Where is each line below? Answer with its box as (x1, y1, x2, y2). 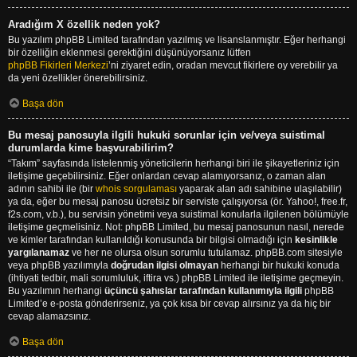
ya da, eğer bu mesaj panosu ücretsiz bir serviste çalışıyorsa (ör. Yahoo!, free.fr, (8, 195, 347, 207)
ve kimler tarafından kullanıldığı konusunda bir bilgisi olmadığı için (8, 233, 295, 245)
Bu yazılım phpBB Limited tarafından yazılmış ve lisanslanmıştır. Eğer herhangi (8, 33, 346, 45)
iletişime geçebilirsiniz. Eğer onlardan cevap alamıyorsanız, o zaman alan (8, 170, 326, 182)
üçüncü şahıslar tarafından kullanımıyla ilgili (104, 284, 302, 296)
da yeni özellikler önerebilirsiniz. (8, 72, 147, 84)
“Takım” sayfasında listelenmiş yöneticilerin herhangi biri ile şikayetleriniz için (8, 157, 339, 169)
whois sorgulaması (96, 182, 177, 194)
